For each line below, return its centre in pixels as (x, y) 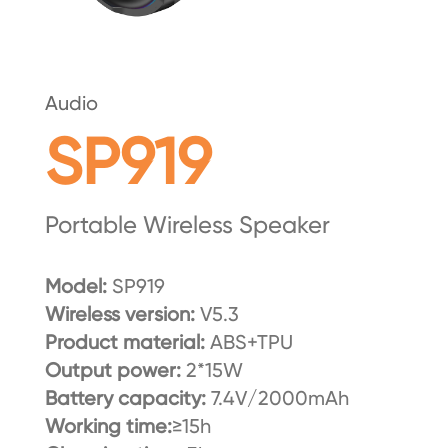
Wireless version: (122, 314)
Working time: (108, 426)
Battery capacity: (127, 398)
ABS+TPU (251, 342)
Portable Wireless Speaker (187, 225)
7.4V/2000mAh (279, 398)
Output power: (115, 370)
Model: (75, 286)
